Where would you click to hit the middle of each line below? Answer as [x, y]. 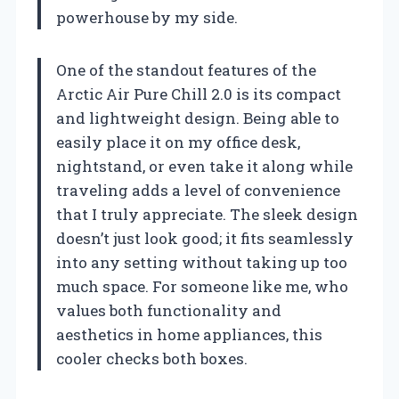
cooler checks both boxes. [152, 358]
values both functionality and [169, 310]
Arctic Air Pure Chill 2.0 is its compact [199, 94]
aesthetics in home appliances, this [189, 334]
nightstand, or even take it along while [204, 166]
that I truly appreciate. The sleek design [207, 214]
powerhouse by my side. [147, 17]
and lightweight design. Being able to [198, 118]
